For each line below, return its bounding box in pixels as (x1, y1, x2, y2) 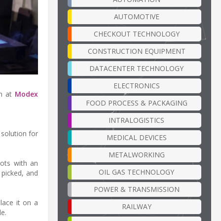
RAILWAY (121, 201, 151, 211)
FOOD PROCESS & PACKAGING (85, 98, 187, 108)
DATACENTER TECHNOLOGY (89, 63, 184, 73)
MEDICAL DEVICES (106, 132, 167, 142)
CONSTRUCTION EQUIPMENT (87, 46, 185, 56)
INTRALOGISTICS (109, 115, 164, 125)
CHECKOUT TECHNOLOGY (93, 29, 180, 38)
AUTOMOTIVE (113, 11, 159, 21)
